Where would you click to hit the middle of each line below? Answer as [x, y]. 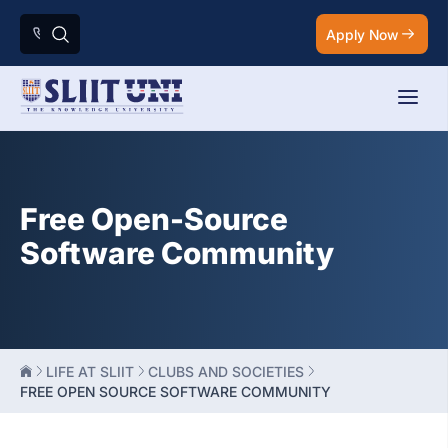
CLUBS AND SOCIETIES [226, 371]
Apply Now [362, 34]
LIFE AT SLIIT [90, 371]
